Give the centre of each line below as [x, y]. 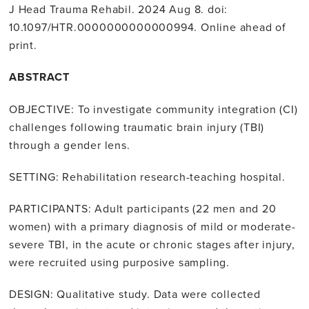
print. [23, 44]
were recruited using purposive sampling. [119, 262]
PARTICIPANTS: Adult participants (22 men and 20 [143, 208]
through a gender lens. [70, 144]
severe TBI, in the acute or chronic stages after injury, [152, 244]
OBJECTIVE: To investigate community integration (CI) [153, 109]
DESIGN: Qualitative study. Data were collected [135, 293]
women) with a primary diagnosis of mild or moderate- [152, 226]
